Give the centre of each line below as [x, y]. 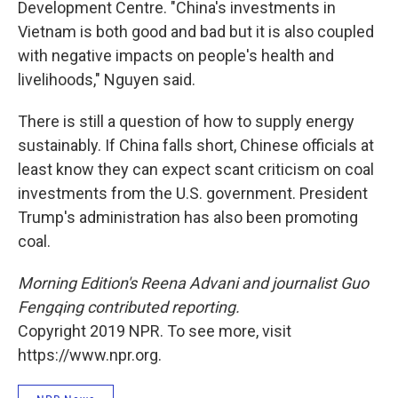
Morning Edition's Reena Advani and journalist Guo [193, 283]
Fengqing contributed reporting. [129, 307]
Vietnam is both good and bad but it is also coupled [196, 32]
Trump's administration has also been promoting [188, 217]
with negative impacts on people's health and [176, 56]
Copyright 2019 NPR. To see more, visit [155, 331]
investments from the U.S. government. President [193, 193]
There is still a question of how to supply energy [186, 121]
